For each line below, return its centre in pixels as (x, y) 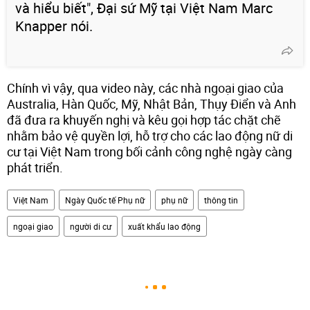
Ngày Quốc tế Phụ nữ (105, 200)
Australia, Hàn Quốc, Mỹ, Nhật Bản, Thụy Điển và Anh (152, 103)
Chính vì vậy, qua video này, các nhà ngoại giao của (145, 88)
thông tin (221, 200)
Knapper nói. (54, 26)
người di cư (91, 226)
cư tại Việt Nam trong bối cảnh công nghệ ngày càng (149, 151)
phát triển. (35, 167)
